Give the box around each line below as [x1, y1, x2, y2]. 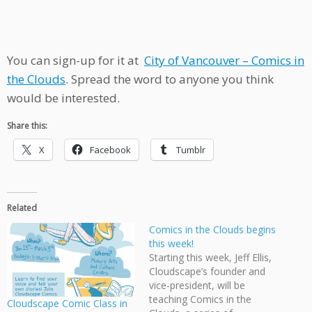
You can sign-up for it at [7, 52, 144, 69]
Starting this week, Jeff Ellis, [149, 251, 272, 265]
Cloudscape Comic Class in [7, 296, 127, 310]
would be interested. [7, 90, 120, 107]
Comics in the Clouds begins [149, 223, 276, 237]
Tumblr [176, 143, 205, 157]
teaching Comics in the [149, 292, 251, 306]
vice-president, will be [149, 279, 245, 292]
